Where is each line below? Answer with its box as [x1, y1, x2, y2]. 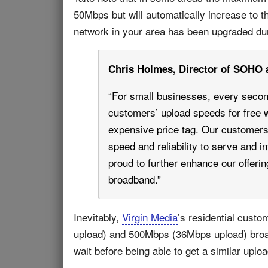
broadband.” [108, 172, 161, 187]
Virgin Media [122, 209, 178, 224]
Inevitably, [74, 209, 122, 224]
